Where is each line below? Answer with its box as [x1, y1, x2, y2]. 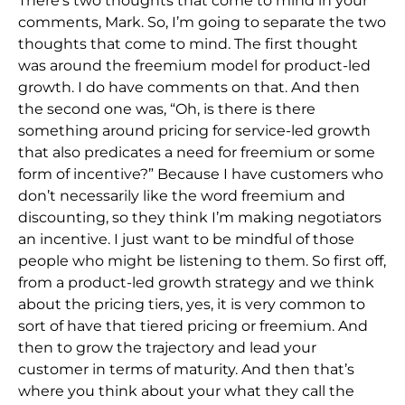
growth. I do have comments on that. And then [18, 78, 360, 96]
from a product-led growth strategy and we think [18, 273, 374, 291]
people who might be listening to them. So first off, [18, 251, 386, 269]
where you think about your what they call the [18, 381, 354, 400]
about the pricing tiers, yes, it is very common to [18, 295, 365, 313]
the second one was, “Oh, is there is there [18, 99, 316, 118]
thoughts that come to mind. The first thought [18, 34, 358, 52]
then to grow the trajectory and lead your [18, 338, 316, 356]
